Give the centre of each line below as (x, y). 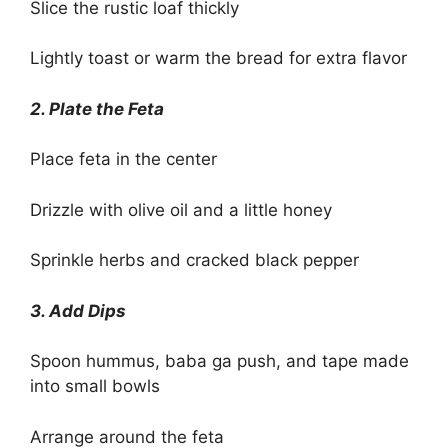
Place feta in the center (123, 159)
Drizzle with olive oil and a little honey (181, 209)
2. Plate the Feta (97, 108)
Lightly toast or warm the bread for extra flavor (218, 58)
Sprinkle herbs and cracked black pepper (194, 260)
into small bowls (95, 386)
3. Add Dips (78, 310)
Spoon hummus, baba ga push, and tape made (219, 361)
